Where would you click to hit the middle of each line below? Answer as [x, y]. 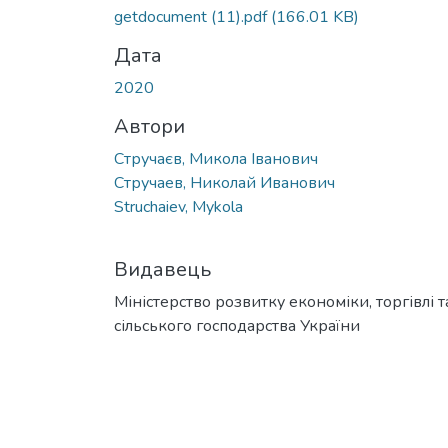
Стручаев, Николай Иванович [224, 182]
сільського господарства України [237, 325]
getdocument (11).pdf [192, 16]
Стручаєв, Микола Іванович [216, 158]
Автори [149, 126]
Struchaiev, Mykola [178, 206]
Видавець [162, 269]
